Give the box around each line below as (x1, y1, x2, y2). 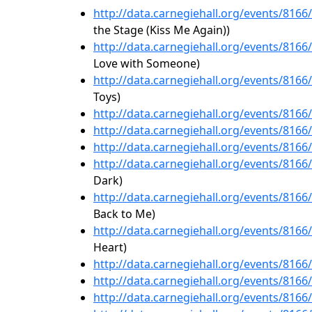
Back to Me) (93, 206, 155, 221)
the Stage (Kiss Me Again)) (93, 22, 230, 38)
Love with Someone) (93, 56, 200, 71)
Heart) (93, 240, 127, 255)
